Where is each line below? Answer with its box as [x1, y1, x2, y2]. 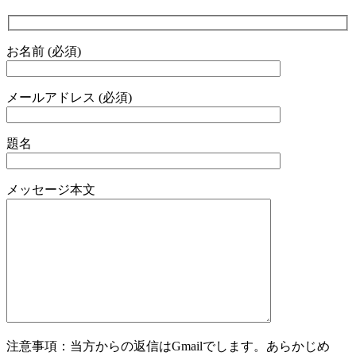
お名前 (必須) [6, 44, 81, 58]
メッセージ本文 [6, 182, 95, 196]
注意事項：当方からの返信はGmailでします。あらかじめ [6, 339, 330, 353]
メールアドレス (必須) [6, 90, 132, 104]
